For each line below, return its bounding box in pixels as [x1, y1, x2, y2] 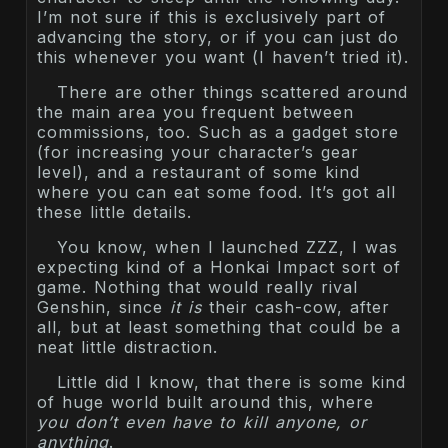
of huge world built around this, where [37, 391, 374, 412]
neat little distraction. [37, 336, 218, 357]
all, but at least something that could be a [37, 316, 401, 337]
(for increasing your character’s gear [37, 141, 359, 162]
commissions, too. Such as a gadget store [37, 121, 399, 142]
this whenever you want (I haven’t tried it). [37, 46, 409, 67]
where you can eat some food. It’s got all [37, 181, 396, 202]
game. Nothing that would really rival [37, 276, 358, 297]
